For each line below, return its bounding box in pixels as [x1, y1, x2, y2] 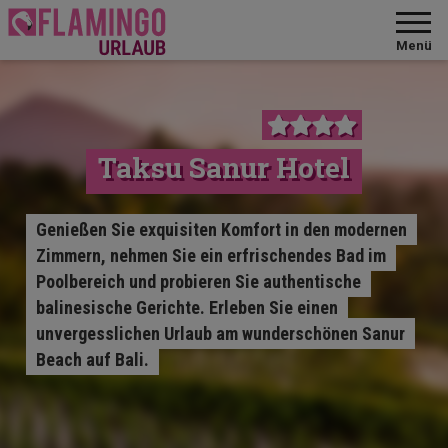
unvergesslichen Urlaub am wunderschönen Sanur [36, 322, 406, 344]
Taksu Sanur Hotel [98, 148, 350, 186]
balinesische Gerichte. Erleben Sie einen [36, 296, 339, 318]
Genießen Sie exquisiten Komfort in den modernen [36, 218, 408, 240]
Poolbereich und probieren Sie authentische [36, 270, 362, 292]
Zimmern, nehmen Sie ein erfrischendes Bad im [36, 244, 387, 266]
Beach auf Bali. [36, 348, 150, 370]
